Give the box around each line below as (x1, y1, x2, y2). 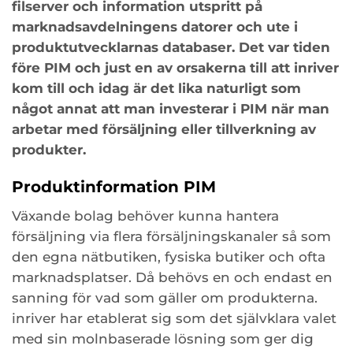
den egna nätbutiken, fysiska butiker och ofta (12, 248, 325, 265)
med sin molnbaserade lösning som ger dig (12, 330, 314, 347)
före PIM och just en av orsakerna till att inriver (12, 59, 339, 76)
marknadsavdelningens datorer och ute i (12, 18, 298, 35)
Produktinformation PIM (12, 176, 216, 197)
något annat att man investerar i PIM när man (12, 100, 329, 117)
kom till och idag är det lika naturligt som (12, 80, 301, 96)
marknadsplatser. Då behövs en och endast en (12, 269, 333, 285)
